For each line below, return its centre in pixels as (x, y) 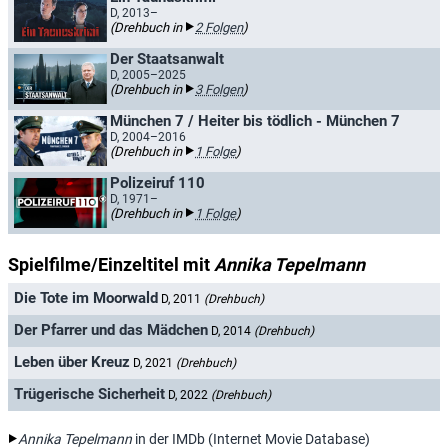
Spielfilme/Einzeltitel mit (111, 264)
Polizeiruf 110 (157, 183)
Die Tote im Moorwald (86, 298)
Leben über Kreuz (72, 362)
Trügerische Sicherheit (89, 394)
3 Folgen (219, 89)
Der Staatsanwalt (167, 59)
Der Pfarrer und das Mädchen (111, 330)
